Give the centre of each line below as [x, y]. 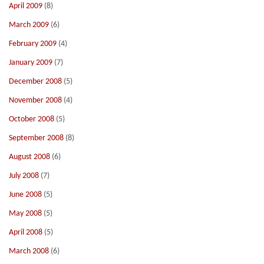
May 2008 [25, 214]
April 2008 [26, 232]
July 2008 [24, 176]
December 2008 [35, 82]
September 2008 [36, 138]
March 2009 [29, 25]
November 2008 [35, 100]
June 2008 [25, 195]
